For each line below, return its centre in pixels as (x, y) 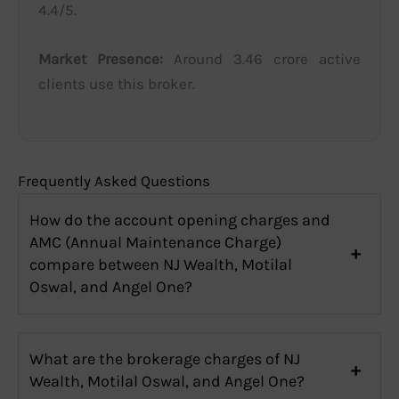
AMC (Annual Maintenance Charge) (155, 242)
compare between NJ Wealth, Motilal (161, 264)
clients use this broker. (117, 84)
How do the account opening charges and (180, 220)
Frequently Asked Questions (114, 180)
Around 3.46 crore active (262, 59)
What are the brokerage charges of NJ (165, 358)
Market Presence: (101, 59)
